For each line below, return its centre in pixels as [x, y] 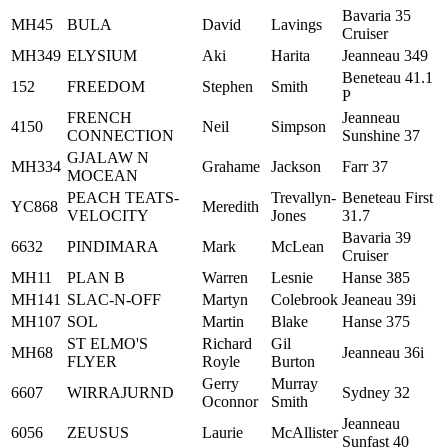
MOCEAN [102, 175]
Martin [223, 321]
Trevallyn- [303, 197]
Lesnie [292, 277]
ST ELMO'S [107, 343]
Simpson [298, 126]
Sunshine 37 [381, 135]
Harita [290, 55]
